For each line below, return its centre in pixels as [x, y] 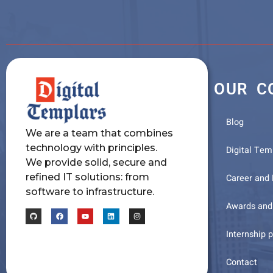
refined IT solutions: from [87, 177]
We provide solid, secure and [96, 163]
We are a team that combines [99, 133]
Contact [242, 263]
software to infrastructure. [90, 192]
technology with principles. [91, 148]
